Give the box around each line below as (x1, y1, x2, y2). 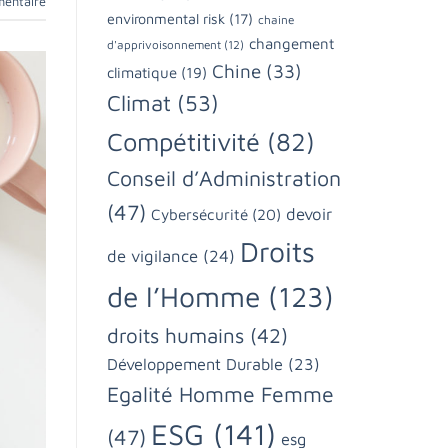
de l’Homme (107, 279, 260, 313)
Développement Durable (107, 353, 283, 373)
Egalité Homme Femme (107, 380, 334, 406)
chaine (258, 12, 294, 26)
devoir (286, 203, 332, 224)
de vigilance (107, 245, 198, 266)
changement (249, 33, 334, 52)
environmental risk (107, 9, 225, 27)
